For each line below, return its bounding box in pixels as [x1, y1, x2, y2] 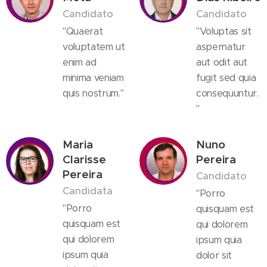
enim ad [63, 55, 97, 69]
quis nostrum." [63, 86, 124, 100]
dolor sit [196, 249, 232, 262]
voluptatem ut [63, 40, 125, 53]
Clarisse [63, 151, 106, 166]
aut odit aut [196, 55, 248, 69]
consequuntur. [196, 86, 259, 100]
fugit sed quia [196, 71, 256, 84]
